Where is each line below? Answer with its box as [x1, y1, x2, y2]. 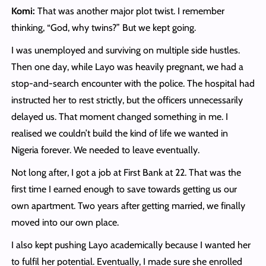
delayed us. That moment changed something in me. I [11, 111, 228, 123]
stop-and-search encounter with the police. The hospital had [11, 78, 255, 90]
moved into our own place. [11, 217, 119, 229]
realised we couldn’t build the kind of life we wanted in [11, 128, 228, 140]
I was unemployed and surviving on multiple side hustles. [11, 45, 240, 56]
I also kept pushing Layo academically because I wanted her [11, 239, 251, 251]
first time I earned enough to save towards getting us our [11, 183, 237, 195]
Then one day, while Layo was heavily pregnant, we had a [11, 61, 243, 73]
